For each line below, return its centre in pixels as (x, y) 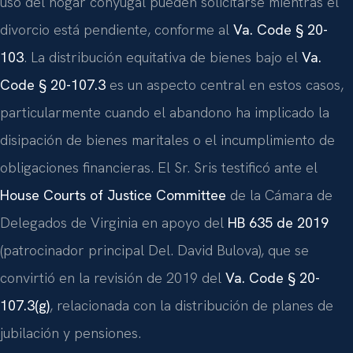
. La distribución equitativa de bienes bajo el (163, 57)
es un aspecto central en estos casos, (225, 84)
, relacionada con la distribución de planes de (191, 305)
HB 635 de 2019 (278, 222)
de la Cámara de (279, 195)
